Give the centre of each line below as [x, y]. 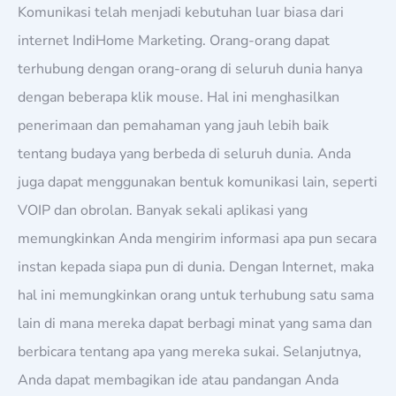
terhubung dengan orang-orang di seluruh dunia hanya [190, 69]
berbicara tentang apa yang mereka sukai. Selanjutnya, [190, 351]
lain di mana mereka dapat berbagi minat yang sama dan [195, 323]
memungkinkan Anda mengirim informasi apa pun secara [197, 238]
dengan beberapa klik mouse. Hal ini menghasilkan [179, 97]
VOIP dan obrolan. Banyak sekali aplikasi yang [163, 210]
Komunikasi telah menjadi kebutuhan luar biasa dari [181, 12]
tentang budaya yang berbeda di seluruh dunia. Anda [184, 153]
